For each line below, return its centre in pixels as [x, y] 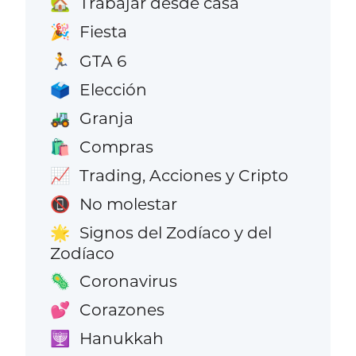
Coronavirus [128, 281]
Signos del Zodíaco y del [175, 233]
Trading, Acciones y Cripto [184, 175]
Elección [113, 89]
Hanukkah [121, 339]
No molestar [128, 204]
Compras [116, 146]
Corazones [122, 310]
